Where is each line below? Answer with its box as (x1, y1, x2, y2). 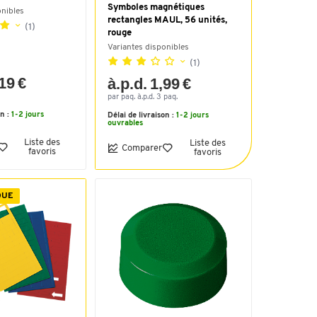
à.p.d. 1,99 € (108, 75, 192, 93)
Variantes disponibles (108, 43, 189, 52)
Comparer (122, 143, 162, 153)
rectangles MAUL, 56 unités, (108, 16, 227, 25)
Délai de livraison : (108, 112, 176, 120)
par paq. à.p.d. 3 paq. (108, 93, 178, 101)
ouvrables (108, 120, 143, 127)
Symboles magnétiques (108, 3, 204, 12)
